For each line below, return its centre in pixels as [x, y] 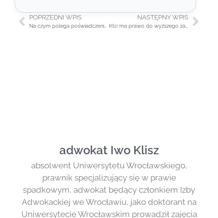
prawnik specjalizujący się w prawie [109, 178]
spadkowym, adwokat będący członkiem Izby [109, 190]
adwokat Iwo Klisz [109, 150]
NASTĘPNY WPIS [163, 18]
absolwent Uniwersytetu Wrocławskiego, [109, 166]
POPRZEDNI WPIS [55, 18]
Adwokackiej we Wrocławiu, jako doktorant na [109, 202]
